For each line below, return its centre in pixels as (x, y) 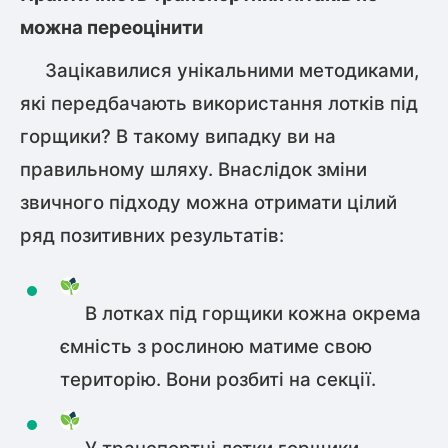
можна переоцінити (111, 27)
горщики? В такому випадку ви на (178, 136)
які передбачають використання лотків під (219, 103)
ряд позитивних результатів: (152, 235)
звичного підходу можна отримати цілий (208, 202)
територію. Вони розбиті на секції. (218, 380)
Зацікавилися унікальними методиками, (219, 70)
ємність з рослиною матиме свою (216, 347)
